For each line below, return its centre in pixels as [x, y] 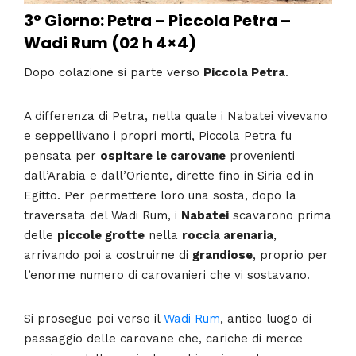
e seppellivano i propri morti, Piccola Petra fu [158, 135]
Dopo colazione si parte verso [114, 72]
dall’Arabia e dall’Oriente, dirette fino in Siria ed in [169, 175]
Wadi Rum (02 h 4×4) [110, 43]
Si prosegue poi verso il [94, 318]
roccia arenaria [228, 235]
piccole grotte [101, 235]
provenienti [260, 155]
